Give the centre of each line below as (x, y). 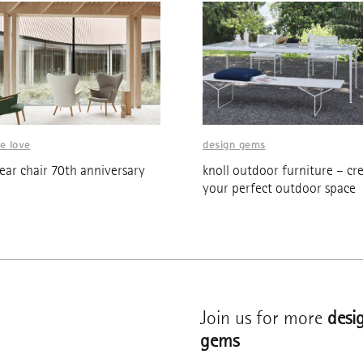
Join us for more (264, 318)
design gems (234, 145)
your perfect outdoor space (279, 189)
